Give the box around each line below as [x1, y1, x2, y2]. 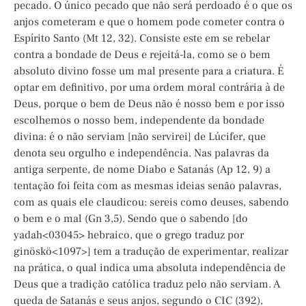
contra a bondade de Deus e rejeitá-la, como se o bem [14, 48, 270, 62]
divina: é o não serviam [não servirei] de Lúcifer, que [14, 130, 266, 144]
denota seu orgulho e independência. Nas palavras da [14, 146, 269, 161]
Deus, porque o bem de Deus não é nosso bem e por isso [14, 97, 285, 111]
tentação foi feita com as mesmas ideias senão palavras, [14, 179, 281, 193]
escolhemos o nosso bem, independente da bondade [14, 113, 264, 128]
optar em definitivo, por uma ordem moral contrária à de [14, 81, 285, 95]
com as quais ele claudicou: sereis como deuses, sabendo [14, 195, 289, 210]
